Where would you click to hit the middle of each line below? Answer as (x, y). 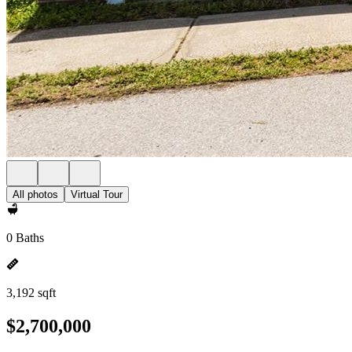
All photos (35, 194)
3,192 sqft (31, 293)
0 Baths (25, 238)
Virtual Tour (97, 194)
